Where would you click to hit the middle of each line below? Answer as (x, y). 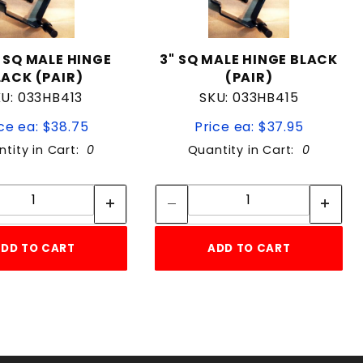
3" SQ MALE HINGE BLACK (249, 59)
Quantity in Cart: (245, 149)
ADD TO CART (249, 248)
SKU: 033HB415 (249, 97)
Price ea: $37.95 (249, 126)
